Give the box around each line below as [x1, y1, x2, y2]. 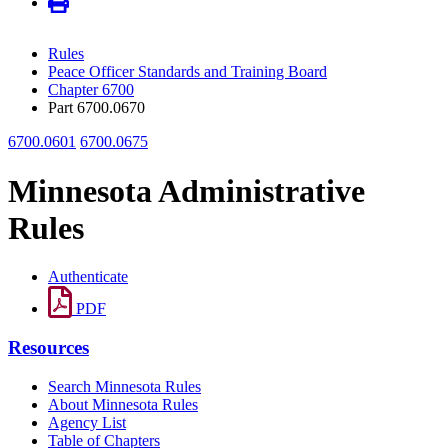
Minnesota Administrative [8, 172, 365, 209]
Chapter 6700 [48, 81, 134, 99]
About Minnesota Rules [48, 395, 198, 413]
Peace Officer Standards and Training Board [48, 63, 327, 81]
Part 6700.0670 [48, 99, 145, 117]
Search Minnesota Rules [48, 377, 201, 395]
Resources [8, 336, 89, 358]
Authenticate [48, 268, 128, 286]
